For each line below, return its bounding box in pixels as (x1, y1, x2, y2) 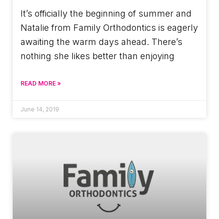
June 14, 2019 (21, 106, 59, 113)
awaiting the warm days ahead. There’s (21, 37, 182, 47)
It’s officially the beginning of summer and (21, 8, 192, 19)
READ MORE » (21, 80, 61, 88)
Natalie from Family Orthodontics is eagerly (21, 22, 198, 33)
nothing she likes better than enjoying (21, 51, 175, 62)
